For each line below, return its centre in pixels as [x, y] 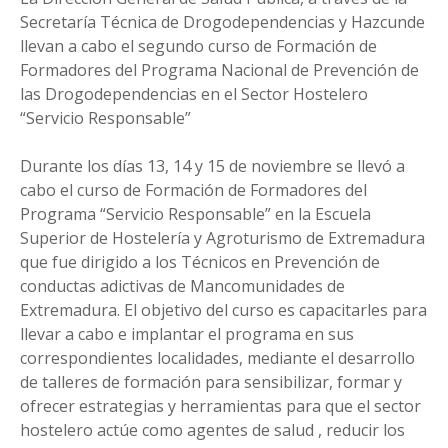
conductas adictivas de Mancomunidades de [182, 285]
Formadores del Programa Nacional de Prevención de [219, 69]
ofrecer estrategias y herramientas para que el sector [220, 405]
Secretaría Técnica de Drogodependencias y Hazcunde [222, 21]
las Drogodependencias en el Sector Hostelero [194, 93]
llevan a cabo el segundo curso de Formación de [198, 45]
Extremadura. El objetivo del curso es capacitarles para [223, 309]
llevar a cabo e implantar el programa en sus [187, 333]
